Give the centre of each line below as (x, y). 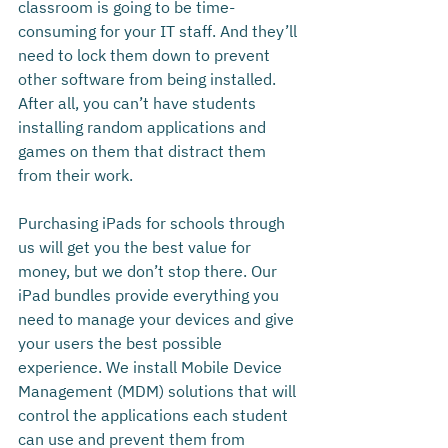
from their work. (75, 175)
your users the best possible (122, 343)
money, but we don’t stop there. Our (149, 271)
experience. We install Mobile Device (152, 367)
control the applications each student (155, 415)
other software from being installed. (149, 79)
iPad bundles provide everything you (150, 295)
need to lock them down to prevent (146, 55)
